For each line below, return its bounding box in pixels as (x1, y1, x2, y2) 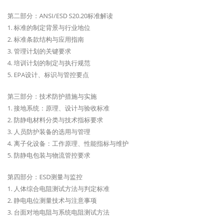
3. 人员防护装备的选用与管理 (7, 127, 90, 137)
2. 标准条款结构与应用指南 (7, 35, 84, 44)
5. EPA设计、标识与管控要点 (7, 70, 89, 80)
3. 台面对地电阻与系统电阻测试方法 (7, 208, 110, 217)
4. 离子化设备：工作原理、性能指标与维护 (7, 139, 129, 148)
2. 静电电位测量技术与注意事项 (7, 196, 97, 205)
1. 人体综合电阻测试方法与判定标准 (7, 184, 110, 193)
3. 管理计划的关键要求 (7, 47, 71, 56)
